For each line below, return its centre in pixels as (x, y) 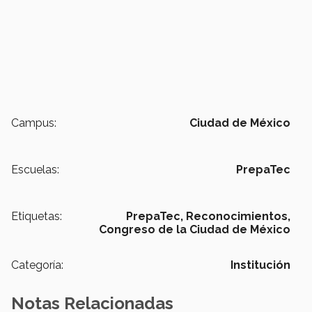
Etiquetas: (37, 217)
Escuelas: (35, 170)
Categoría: (37, 265)
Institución (260, 265)
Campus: (34, 123)
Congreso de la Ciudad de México (195, 230)
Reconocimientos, (238, 217)
